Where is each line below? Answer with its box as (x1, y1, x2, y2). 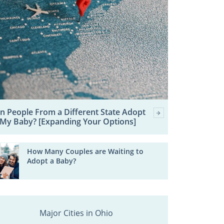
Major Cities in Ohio (39, 207, 113, 219)
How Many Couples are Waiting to (27, 146, 144, 156)
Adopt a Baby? (27, 156, 76, 166)
